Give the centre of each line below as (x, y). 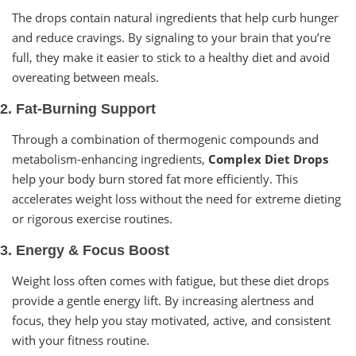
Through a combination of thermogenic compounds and (165, 139)
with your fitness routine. (81, 340)
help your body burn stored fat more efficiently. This (155, 178)
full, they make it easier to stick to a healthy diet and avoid (171, 57)
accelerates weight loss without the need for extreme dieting (176, 198)
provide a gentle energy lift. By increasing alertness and (163, 300)
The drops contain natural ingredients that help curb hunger (175, 17)
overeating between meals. (85, 77)
